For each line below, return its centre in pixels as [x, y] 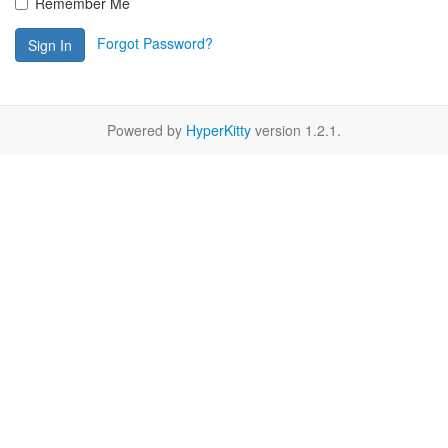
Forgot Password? [155, 42]
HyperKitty [218, 129]
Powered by [146, 129]
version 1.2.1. [296, 129]
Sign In [50, 44]
